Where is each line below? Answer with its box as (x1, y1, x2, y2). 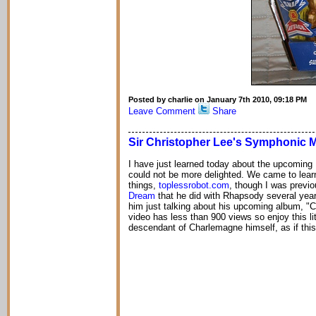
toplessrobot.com (159, 180, 229, 190)
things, (128, 180, 159, 190)
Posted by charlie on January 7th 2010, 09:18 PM (128, 95, 307, 104)
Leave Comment (128, 106, 195, 116)
